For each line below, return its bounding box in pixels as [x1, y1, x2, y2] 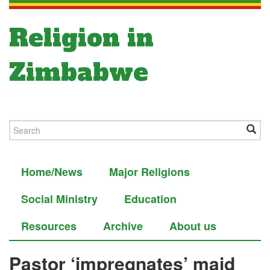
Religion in [9, 22, 154, 54]
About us [169, 218, 216, 234]
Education [124, 191, 177, 207]
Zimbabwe [9, 56, 148, 89]
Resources [21, 218, 77, 234]
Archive [103, 218, 143, 234]
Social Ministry [21, 191, 98, 207]
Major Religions [109, 164, 190, 180]
